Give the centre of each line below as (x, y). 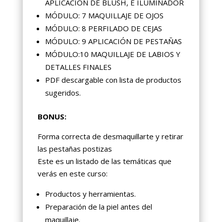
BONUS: (52, 117)
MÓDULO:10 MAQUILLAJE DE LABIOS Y (112, 54)
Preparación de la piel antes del (98, 207)
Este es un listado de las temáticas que (104, 161)
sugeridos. (63, 93)
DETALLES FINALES (78, 67)
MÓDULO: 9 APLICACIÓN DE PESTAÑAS (113, 41)
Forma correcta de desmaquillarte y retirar (110, 137)
